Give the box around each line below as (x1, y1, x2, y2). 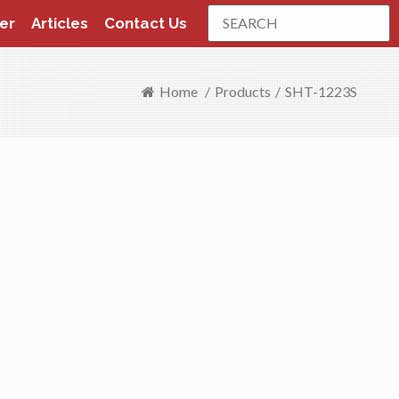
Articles (31, 14, 88, 32)
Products (215, 83, 272, 100)
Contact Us (104, 14, 187, 32)
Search (207, 2, 248, 19)
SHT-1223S (285, 83, 358, 100)
